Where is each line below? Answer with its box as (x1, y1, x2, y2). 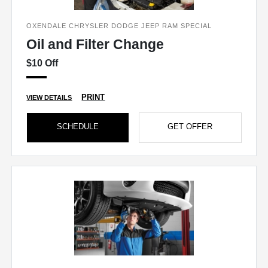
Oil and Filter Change (26, 36, 165, 53)
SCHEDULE (57, 122, 99, 132)
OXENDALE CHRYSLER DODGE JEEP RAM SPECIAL (26, 22, 212, 30)
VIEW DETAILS (26, 94, 72, 102)
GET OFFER (167, 122, 213, 132)
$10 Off (26, 58, 59, 69)
